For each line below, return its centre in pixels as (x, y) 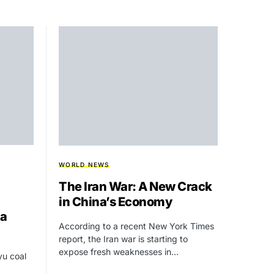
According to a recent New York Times (136, 226)
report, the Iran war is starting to (123, 239)
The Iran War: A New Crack (135, 186)
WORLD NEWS (84, 164)
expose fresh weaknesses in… (119, 251)
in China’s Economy (115, 202)
